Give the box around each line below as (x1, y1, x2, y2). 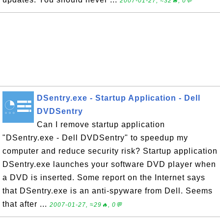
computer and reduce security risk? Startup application (2, 147, 218, 155)
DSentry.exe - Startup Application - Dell (37, 94, 200, 102)
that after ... (2, 200, 50, 208)
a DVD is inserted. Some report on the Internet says (2, 173, 205, 182)
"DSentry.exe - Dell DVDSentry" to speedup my (2, 134, 188, 142)
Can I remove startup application (37, 120, 165, 129)
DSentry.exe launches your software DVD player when (2, 160, 216, 168)
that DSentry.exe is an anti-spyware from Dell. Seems (2, 187, 213, 195)
